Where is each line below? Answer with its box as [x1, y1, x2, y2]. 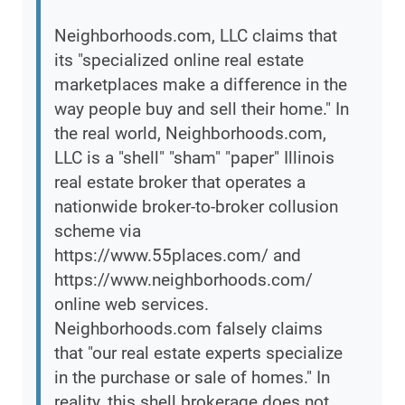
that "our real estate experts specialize [54, 343, 343, 364]
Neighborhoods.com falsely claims [54, 318, 323, 340]
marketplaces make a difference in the [54, 74, 347, 96]
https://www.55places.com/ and [54, 245, 301, 267]
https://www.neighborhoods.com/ [54, 269, 313, 291]
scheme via [54, 221, 141, 242]
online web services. [54, 294, 209, 316]
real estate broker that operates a [54, 172, 306, 193]
